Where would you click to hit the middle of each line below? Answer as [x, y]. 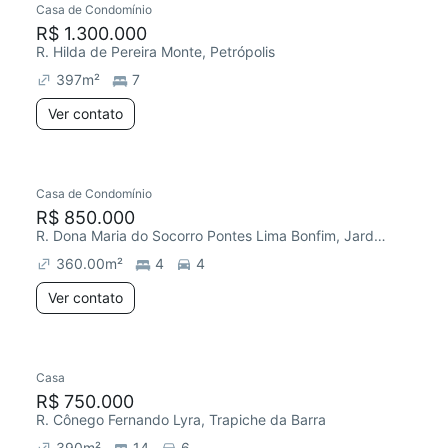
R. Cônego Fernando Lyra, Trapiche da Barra [181, 419]
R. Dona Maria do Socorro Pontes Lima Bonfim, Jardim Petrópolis [380, 235]
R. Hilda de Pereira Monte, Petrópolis [155, 51]
